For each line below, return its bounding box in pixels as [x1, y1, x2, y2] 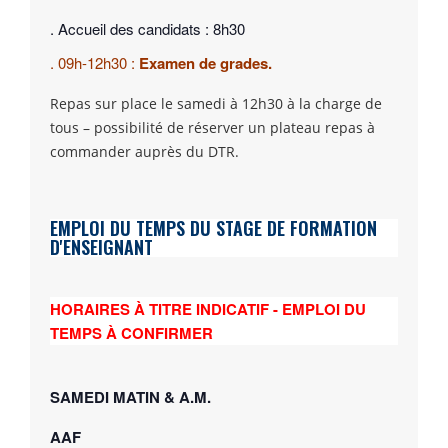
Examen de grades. [139, 51, 272, 74]
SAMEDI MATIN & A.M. [50, 385, 211, 408]
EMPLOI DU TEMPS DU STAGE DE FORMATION [50, 214, 377, 241]
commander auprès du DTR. [50, 141, 239, 161]
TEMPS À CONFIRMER [50, 321, 213, 344]
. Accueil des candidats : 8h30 [50, 17, 245, 39]
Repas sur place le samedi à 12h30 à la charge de [50, 93, 382, 113]
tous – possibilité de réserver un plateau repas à [50, 117, 375, 137]
